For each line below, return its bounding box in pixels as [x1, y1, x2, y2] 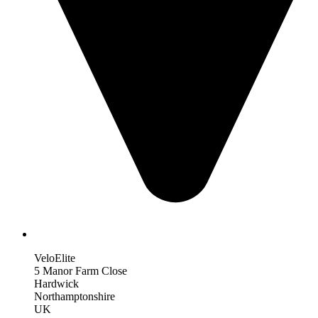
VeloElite [34, 251, 75, 264]
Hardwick [34, 277, 79, 290]
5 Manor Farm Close [34, 264, 127, 277]
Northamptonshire [34, 290, 115, 302]
